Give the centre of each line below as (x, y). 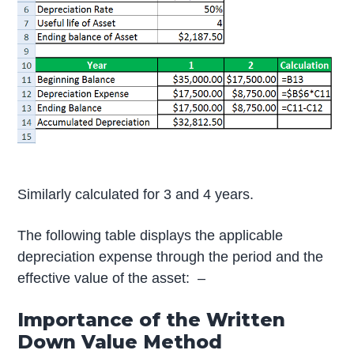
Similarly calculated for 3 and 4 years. (136, 194)
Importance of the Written (152, 319)
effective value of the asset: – (112, 278)
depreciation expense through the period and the (171, 256)
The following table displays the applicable (151, 235)
